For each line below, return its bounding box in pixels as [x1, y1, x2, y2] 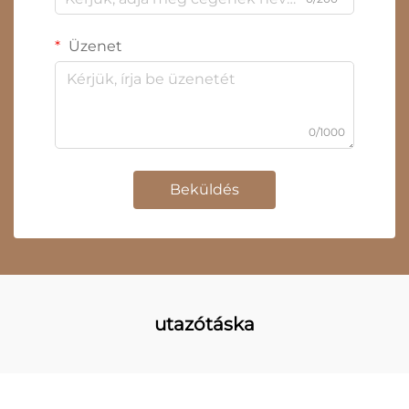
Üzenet [65, 37, 122, 56]
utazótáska [154, 313, 255, 336]
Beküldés [170, 181, 239, 199]
